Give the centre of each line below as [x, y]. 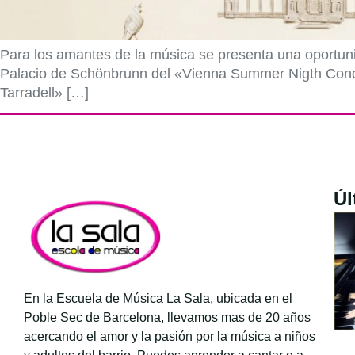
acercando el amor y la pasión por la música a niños [169, 336]
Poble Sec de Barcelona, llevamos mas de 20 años [167, 317]
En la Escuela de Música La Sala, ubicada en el [158, 298]
